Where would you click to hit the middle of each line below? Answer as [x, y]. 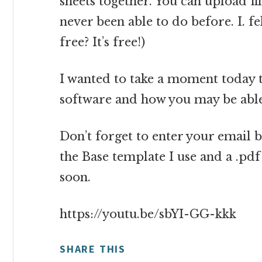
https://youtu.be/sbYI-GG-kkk [148, 214]
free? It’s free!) [102, 42]
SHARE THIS [93, 249]
